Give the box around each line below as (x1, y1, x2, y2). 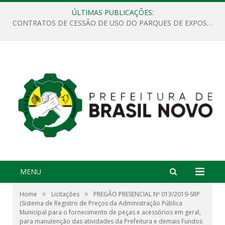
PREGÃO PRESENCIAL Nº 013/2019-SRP (93, 190, 200, 199)
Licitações (51, 190, 79, 199)
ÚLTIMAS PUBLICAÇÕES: (71, 8, 154, 17)
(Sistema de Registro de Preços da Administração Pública (20, 199, 182, 208)
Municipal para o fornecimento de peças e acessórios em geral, (20, 208, 201, 217)
